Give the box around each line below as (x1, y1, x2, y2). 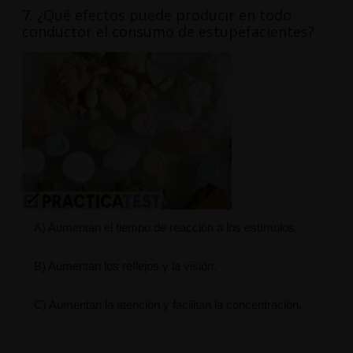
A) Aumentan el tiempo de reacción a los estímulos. (33, 221, 298, 235)
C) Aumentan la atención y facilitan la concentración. (33, 298, 302, 312)
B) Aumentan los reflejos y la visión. (33, 259, 217, 273)
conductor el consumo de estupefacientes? (21, 22, 314, 42)
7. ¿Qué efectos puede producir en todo (21, 6, 292, 25)
